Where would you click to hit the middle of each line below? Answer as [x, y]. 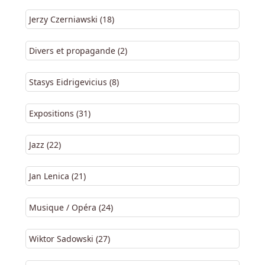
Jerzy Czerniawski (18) [72, 19]
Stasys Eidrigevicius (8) [74, 82]
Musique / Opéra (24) [71, 207]
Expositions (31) [60, 113]
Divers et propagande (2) [78, 51]
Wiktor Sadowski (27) [70, 239]
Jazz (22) [45, 145]
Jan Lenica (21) [57, 176]
